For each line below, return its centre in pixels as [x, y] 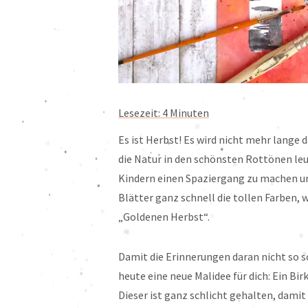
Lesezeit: [140, 113]
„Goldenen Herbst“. [164, 217]
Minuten [189, 113]
